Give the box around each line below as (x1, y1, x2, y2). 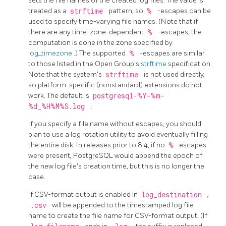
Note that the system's (28, 70, 103, 79)
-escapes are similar (140, 49, 205, 58)
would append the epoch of (115, 151, 202, 160)
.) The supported (74, 49, 127, 58)
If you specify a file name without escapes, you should (28, 120, 201, 129)
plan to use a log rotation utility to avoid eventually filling (28, 130, 208, 139)
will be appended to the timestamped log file (52, 201, 194, 210)
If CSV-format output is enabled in (28, 190, 139, 199)
